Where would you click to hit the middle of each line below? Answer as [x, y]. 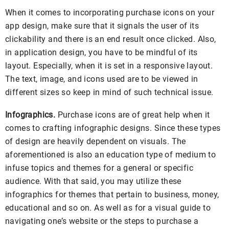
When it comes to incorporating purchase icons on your [110, 12]
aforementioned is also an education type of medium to [111, 154]
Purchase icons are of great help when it [134, 114]
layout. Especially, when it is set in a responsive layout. [109, 65]
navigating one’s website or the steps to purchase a [102, 221]
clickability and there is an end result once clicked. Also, [111, 39]
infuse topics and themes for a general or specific [99, 168]
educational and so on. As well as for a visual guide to [108, 208]
